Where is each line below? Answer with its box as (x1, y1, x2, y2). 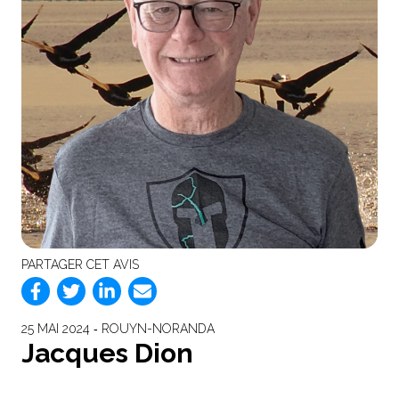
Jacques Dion (21, 337, 193, 369)
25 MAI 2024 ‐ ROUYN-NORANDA (21, 321, 215, 336)
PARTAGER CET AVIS (21, 256, 139, 272)
